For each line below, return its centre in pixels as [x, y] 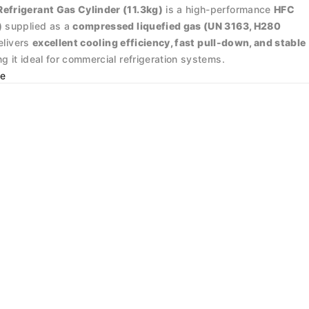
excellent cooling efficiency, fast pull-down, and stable [169, 42]
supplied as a [38, 26]
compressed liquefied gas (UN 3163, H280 [177, 26]
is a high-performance [218, 9]
